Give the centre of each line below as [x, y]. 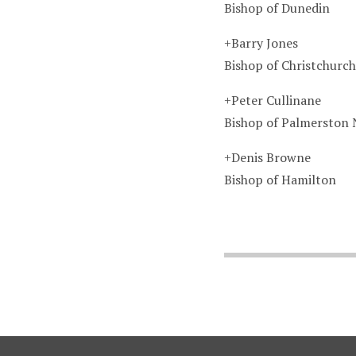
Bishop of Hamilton [280, 180]
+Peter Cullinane [272, 100]
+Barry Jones [261, 43]
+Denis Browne [267, 157]
